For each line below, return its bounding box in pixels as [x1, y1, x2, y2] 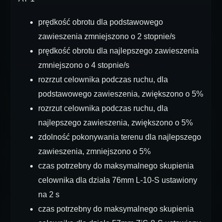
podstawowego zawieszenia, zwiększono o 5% [38, 90, 203, 98]
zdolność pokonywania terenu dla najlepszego [38, 133, 201, 141]
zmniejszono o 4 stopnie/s [38, 61, 129, 69]
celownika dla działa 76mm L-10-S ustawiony [38, 176, 197, 184]
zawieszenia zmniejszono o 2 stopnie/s [38, 32, 175, 41]
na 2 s [38, 190, 59, 199]
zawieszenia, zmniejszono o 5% [38, 147, 151, 156]
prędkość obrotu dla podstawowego [38, 18, 163, 26]
